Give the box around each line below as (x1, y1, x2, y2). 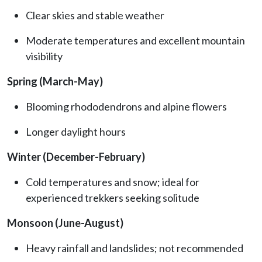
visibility (26, 49, 63, 63)
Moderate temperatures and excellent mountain (26, 33, 245, 47)
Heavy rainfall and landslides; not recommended (26, 241, 243, 254)
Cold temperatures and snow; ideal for (26, 175, 199, 188)
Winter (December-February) (7, 150, 145, 163)
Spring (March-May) (7, 74, 103, 88)
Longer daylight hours (26, 125, 126, 138)
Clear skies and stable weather (26, 8, 164, 22)
